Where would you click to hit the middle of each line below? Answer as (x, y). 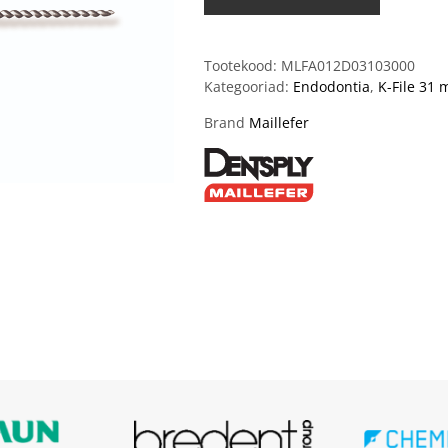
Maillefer (279, 122)
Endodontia (331, 86)
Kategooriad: (248, 86)
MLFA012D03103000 (348, 65)
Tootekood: (242, 65)
